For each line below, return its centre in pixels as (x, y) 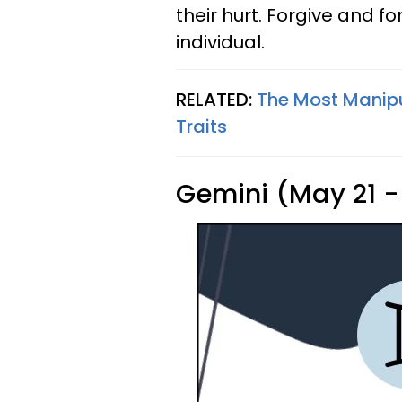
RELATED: (216, 100)
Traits (201, 127)
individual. (220, 42)
